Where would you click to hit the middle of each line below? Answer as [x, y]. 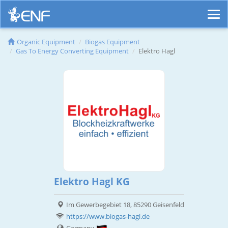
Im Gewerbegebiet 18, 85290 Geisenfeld [125, 205]
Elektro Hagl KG [92, 182]
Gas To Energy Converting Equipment [72, 51]
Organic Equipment [46, 42]
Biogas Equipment [112, 42]
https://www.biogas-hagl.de [108, 217]
